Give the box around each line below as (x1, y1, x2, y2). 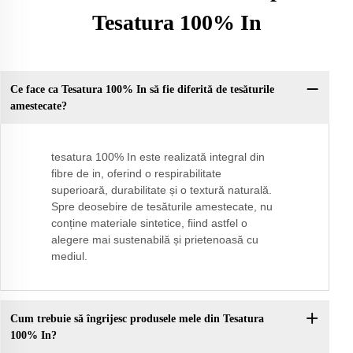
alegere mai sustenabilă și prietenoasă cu (51, 233, 258, 247)
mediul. (51, 250, 87, 263)
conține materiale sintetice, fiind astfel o (51, 217, 247, 230)
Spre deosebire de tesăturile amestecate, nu (51, 200, 273, 214)
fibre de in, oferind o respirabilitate (51, 167, 221, 180)
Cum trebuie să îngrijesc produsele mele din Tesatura (9, 312, 264, 325)
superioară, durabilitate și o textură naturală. (51, 184, 272, 197)
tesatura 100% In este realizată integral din (51, 150, 265, 164)
